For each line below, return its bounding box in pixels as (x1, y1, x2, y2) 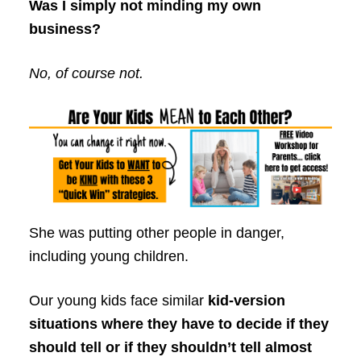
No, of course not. (28, 65, 143, 82)
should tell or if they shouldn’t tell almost (28, 338, 312, 355)
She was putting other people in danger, (28, 224, 284, 241)
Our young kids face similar (28, 292, 208, 309)
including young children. (28, 247, 189, 264)
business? (28, 21, 101, 38)
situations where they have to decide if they (28, 315, 329, 332)
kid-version (207, 292, 285, 309)
